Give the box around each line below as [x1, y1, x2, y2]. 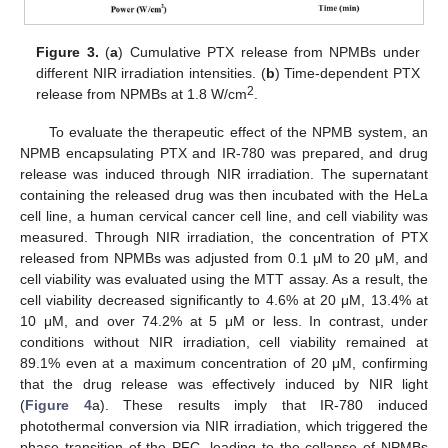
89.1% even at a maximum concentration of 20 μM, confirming [20, 354, 428, 371]
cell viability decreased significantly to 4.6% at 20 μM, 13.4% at [20, 291, 428, 308]
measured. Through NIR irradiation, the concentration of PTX [20, 228, 428, 245]
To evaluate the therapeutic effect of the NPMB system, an [48, 123, 428, 140]
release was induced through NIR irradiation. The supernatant [20, 165, 428, 182]
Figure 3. [36, 43, 99, 60]
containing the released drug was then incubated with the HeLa [20, 186, 428, 203]
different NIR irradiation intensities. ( [36, 64, 266, 81]
